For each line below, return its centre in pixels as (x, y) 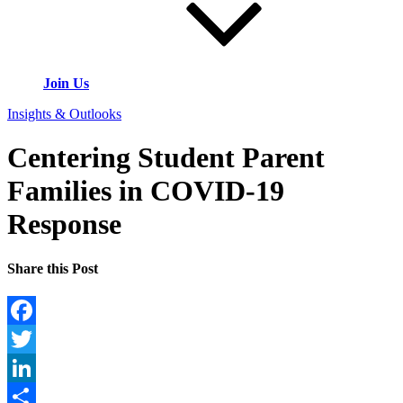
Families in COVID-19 (146, 191)
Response (64, 224)
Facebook (35, 339)
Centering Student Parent (166, 158)
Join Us (66, 83)
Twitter (27, 368)
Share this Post (53, 268)
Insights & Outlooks (64, 114)
